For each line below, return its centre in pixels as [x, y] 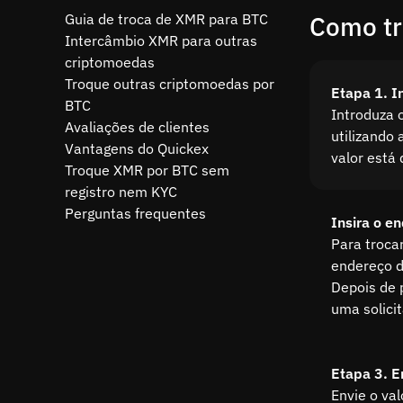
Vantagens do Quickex [137, 148]
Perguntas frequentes [135, 213]
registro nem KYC [121, 192]
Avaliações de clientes [137, 127]
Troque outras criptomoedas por [170, 84]
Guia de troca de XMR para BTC [166, 19]
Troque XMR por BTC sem [147, 170]
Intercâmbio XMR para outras [161, 40]
